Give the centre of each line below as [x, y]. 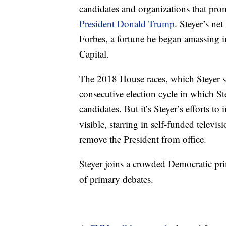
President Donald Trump [127, 23]
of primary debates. [116, 179]
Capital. [94, 54]
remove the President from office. [143, 139]
